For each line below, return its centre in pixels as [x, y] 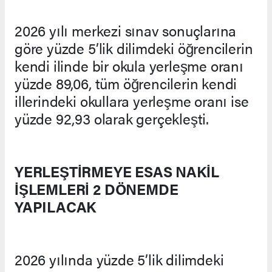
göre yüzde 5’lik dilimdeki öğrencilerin [134, 48]
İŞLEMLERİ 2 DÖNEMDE [97, 189]
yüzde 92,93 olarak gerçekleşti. [112, 118]
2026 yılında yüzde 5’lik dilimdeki [119, 259]
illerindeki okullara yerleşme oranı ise [132, 100]
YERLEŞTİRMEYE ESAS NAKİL [117, 171]
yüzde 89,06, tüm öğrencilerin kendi [126, 83]
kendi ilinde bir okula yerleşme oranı [129, 65]
